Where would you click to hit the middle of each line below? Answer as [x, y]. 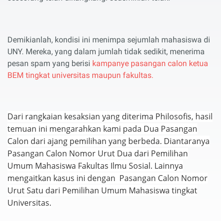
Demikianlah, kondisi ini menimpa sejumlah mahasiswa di [109, 39]
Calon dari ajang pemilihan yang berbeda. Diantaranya [109, 141]
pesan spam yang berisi [50, 63]
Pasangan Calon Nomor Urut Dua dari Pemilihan [98, 153]
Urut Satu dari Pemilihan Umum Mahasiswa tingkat [102, 190]
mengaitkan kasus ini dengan [61, 178]
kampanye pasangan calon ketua [150, 63]
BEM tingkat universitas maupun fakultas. [80, 75]
